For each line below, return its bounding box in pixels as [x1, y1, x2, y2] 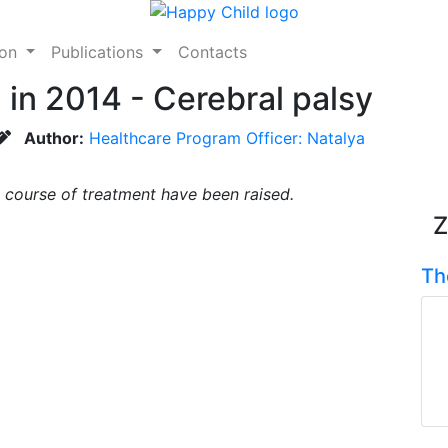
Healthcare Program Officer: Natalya [89, 128, 365, 148]
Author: [24, 128, 84, 148]
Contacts [178, 42, 248, 62]
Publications [51, 42, 149, 62]
